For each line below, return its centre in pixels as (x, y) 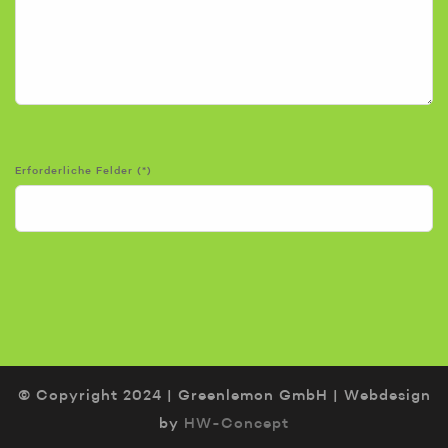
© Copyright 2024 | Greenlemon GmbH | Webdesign (224, 395)
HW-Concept (236, 423)
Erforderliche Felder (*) (83, 170)
